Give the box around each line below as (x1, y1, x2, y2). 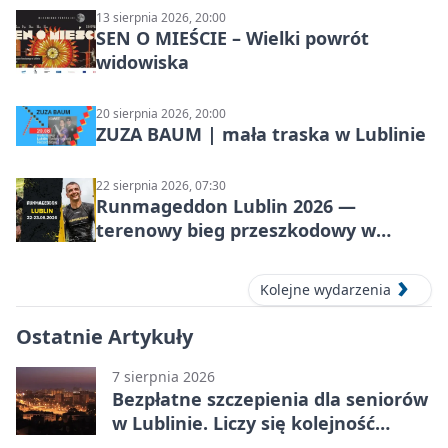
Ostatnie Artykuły (16, 323, 193, 351)
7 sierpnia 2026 (112, 367, 215, 387)
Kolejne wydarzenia (260, 280, 391, 300)
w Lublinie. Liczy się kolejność (112, 411, 375, 436)
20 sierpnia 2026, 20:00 (96, 105, 226, 123)
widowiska (96, 50, 189, 75)
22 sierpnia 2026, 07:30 (96, 177, 226, 195)
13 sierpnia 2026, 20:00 (96, 9, 226, 27)
